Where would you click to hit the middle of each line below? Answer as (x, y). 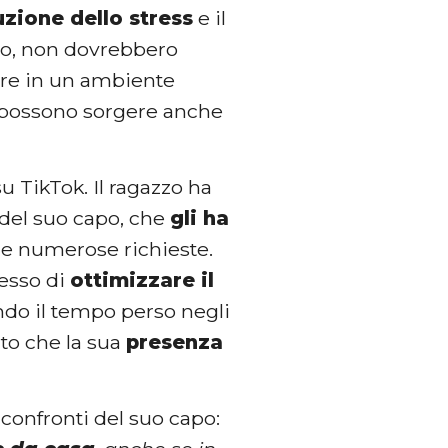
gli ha (200, 217)
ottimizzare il (142, 279)
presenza (175, 341)
